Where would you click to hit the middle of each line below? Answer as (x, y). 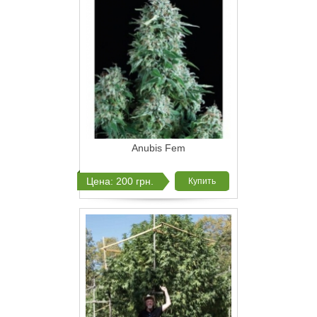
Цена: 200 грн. (120, 181)
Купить (202, 181)
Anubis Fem (158, 148)
